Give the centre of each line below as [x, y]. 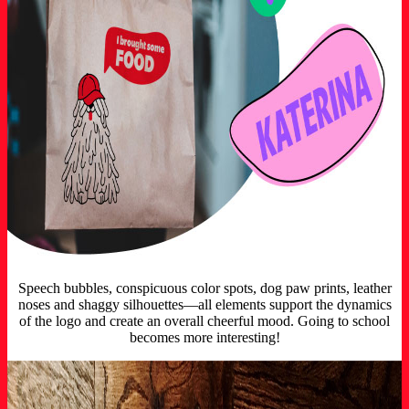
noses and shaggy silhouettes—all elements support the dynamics [204, 305]
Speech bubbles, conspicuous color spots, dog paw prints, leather [204, 288]
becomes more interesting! [204, 338]
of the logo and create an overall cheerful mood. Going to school [204, 321]
